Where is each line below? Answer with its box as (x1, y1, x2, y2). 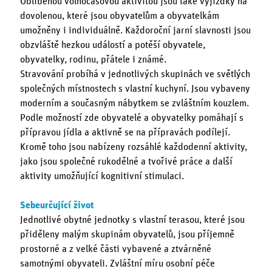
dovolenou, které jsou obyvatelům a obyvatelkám (19, 10, 219, 21)
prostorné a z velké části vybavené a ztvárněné (19, 244, 211, 254)
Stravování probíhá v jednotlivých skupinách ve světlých (19, 69, 250, 79)
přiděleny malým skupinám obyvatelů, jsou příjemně (19, 229, 234, 240)
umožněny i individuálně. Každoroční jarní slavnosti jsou (19, 25, 251, 35)
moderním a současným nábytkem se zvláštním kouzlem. (19, 98, 249, 108)
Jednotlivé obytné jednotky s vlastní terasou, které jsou (19, 215, 245, 225)
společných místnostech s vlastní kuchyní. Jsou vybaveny (19, 83, 250, 93)
